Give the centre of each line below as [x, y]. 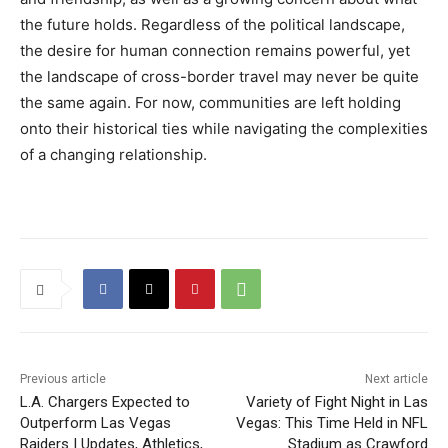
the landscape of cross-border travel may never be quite [219, 77]
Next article [396, 379]
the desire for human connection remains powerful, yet [215, 51]
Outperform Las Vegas [95, 423]
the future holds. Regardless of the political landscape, [212, 25]
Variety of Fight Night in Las [336, 402]
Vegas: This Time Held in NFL [331, 423]
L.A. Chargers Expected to [105, 402]
